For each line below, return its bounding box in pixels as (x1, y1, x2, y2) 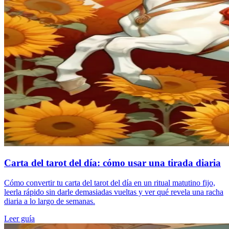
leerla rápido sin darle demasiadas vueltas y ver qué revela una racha (4, 188, 223, 197)
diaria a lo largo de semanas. (4, 197, 95, 206)
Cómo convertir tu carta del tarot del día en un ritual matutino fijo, (4, 178, 215, 188)
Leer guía (4, 214, 35, 223)
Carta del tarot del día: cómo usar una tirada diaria (4, 157, 221, 169)
